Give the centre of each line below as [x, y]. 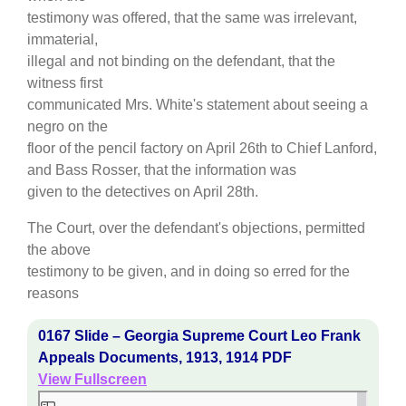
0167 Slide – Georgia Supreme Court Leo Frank [199, 336]
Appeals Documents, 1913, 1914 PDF [165, 358]
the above [59, 250]
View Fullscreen [92, 380]
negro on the [68, 127]
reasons [53, 294]
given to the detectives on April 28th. [143, 192]
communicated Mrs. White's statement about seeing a [198, 105]
